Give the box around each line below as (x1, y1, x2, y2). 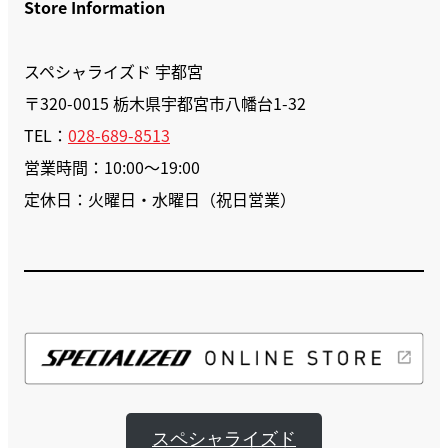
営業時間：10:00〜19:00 (24, 155, 200, 179)
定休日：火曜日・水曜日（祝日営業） (24, 187, 296, 211)
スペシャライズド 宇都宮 (24, 59, 203, 83)
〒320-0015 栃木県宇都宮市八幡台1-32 (24, 91, 306, 115)
